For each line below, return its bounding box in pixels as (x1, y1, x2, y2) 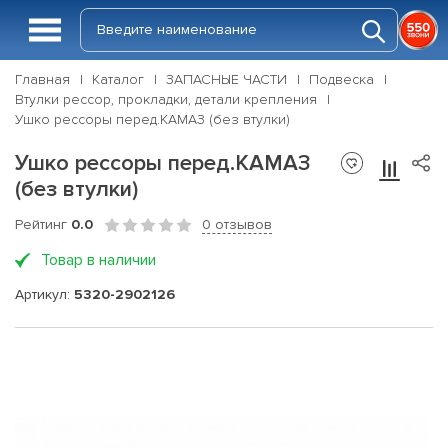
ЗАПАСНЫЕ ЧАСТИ (166, 71, 287, 88)
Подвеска (309, 71, 374, 88)
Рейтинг (15, 216, 71, 233)
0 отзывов (202, 216, 272, 233)
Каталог (92, 71, 144, 88)
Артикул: (15, 285, 74, 303)
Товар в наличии (41, 250, 156, 270)
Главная (15, 71, 70, 88)
